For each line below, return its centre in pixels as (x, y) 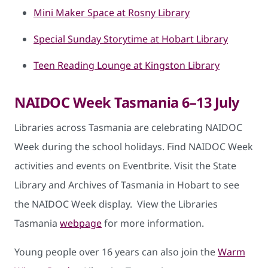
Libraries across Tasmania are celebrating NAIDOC (128, 127)
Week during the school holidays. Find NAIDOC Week (134, 146)
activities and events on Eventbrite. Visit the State (125, 165)
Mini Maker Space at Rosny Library (112, 12)
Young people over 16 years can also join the (116, 252)
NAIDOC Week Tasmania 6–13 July (127, 102)
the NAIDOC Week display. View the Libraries (116, 204)
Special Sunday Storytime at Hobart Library (131, 39)
